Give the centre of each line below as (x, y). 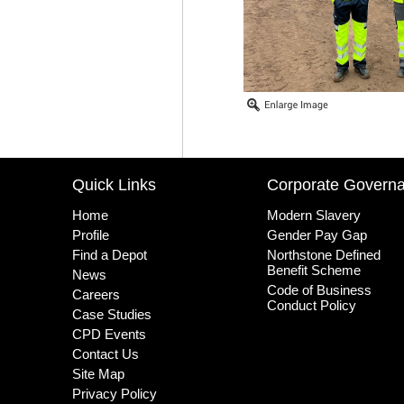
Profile (91, 235)
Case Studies (112, 315)
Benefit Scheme (314, 271)
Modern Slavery (314, 216)
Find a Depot (110, 255)
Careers (96, 295)
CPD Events (110, 335)
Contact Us (106, 354)
